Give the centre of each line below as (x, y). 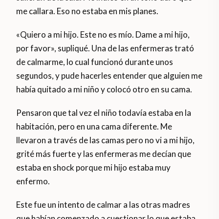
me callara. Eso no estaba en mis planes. (88, 11)
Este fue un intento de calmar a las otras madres (103, 205)
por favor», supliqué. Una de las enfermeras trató (105, 48)
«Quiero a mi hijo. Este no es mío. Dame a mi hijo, (103, 35)
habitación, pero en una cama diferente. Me (94, 127)
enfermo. (33, 181)
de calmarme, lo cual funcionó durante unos (95, 62)
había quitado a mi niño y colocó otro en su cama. (104, 89)
